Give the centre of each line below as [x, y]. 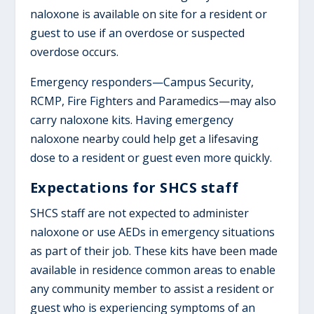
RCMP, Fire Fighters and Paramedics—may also [153, 101]
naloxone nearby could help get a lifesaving [144, 138]
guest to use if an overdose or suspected [137, 33]
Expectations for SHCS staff [134, 187]
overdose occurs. [74, 52]
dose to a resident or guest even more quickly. [151, 157]
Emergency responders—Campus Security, [142, 82]
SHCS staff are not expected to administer [139, 213]
